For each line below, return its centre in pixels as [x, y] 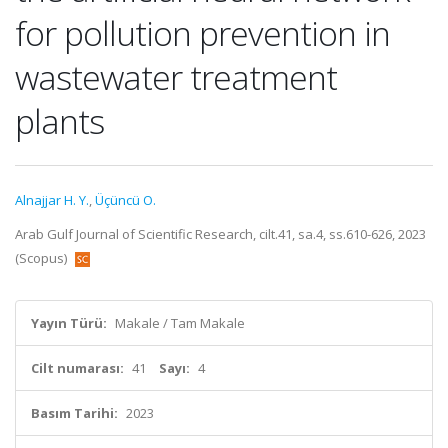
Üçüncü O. [125, 200]
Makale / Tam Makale [180, 323]
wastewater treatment [176, 77]
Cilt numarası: [77, 368]
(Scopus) [42, 258]
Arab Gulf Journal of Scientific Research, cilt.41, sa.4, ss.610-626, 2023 [220, 234]
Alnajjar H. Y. [52, 200]
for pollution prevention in [202, 33]
